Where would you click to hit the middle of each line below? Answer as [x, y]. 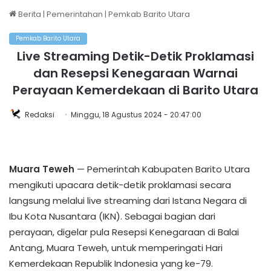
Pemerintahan [75, 15]
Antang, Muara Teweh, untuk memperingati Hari [116, 248]
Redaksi [40, 115]
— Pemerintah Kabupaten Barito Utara [162, 169]
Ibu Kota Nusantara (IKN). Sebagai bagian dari [112, 217]
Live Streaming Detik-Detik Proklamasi [135, 57]
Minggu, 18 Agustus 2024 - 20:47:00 [136, 115]
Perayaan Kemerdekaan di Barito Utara [135, 90]
